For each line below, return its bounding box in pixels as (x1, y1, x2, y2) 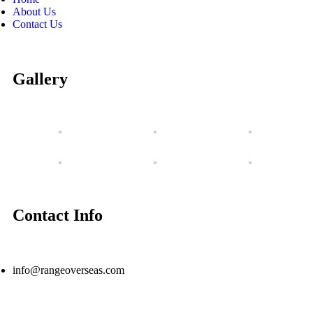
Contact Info (13, 205, 103, 224)
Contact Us (13, 18, 62, 31)
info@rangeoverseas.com (13, 263, 124, 276)
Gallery (13, 69, 68, 88)
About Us (13, 6, 56, 18)
